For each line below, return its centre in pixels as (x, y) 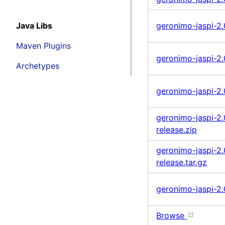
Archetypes (38, 66)
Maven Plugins (43, 45)
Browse (172, 216)
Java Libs (34, 25)
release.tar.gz (182, 162)
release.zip (177, 130)
